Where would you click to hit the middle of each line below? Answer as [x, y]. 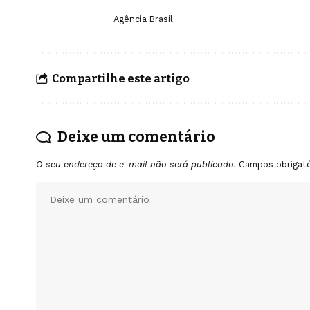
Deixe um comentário [136, 137]
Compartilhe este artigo [121, 78]
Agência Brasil [143, 19]
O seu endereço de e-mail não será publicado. [136, 165]
